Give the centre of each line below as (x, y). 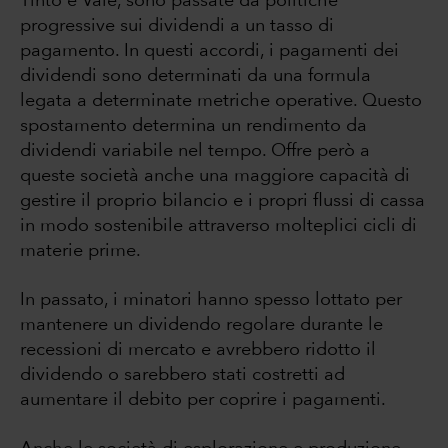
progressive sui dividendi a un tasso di (177, 26)
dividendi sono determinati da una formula (195, 76)
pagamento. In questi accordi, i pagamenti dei (209, 51)
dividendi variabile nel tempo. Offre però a (195, 151)
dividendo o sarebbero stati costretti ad (182, 375)
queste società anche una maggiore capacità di (215, 176)
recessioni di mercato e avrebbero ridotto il (198, 350)
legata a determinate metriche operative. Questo (221, 101)
